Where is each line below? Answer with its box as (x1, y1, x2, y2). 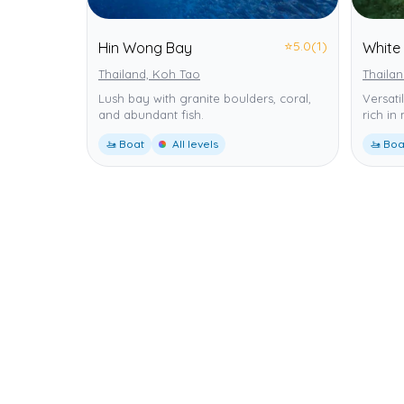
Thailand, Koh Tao (98, 66, 200, 81)
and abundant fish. (98, 106, 204, 122)
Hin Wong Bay (98, 38, 192, 57)
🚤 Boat (106, 136, 144, 151)
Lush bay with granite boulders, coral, (98, 90, 311, 106)
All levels (170, 136, 218, 151)
